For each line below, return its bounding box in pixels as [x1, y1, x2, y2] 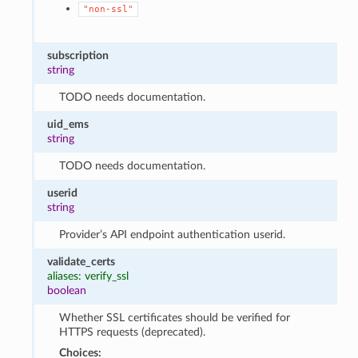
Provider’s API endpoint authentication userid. [58, 228, 285, 241]
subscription [47, 49, 109, 62]
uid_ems [47, 117, 89, 130]
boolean [47, 284, 87, 296]
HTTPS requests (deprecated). [58, 325, 205, 338]
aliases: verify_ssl [47, 269, 129, 282]
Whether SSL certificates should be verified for [58, 311, 290, 324]
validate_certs [47, 255, 116, 268]
